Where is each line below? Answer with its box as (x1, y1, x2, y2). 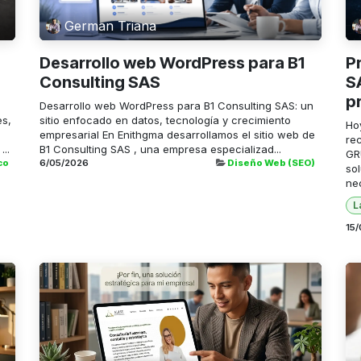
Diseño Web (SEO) (227, 156, 315, 168)
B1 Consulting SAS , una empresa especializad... (39, 142, 281, 156)
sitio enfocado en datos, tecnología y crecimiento (39, 113, 291, 127)
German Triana (64, 18, 157, 35)
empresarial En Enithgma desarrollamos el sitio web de (39, 127, 315, 141)
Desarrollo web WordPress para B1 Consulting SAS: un (39, 98, 313, 112)
